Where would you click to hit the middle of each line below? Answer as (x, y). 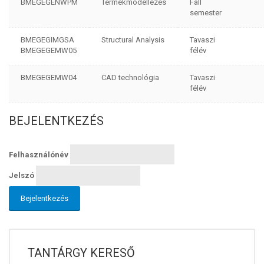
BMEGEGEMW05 (49, 50)
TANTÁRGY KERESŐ (81, 253)
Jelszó (22, 175)
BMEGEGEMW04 (49, 77)
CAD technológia (130, 77)
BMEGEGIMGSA (47, 40)
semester (206, 13)
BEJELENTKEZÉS (56, 121)
